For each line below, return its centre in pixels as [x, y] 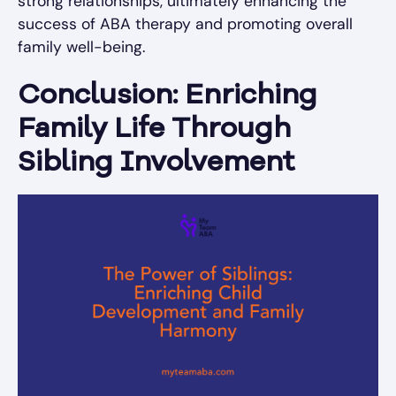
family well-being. [81, 47]
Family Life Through [154, 130]
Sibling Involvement [156, 164]
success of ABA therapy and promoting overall [185, 24]
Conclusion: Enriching [168, 96]
